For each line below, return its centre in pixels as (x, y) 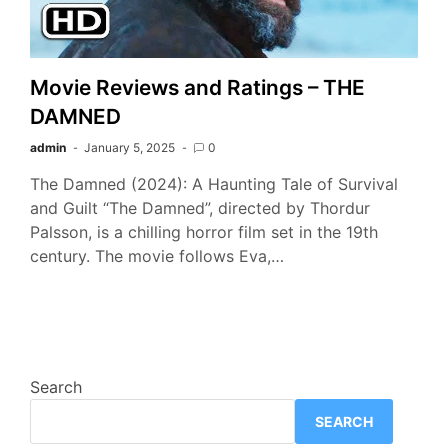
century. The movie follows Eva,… (157, 256)
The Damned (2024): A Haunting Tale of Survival (214, 184)
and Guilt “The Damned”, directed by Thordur (200, 208)
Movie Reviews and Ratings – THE (197, 88)
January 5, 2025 (129, 148)
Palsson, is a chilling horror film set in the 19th (204, 232)
